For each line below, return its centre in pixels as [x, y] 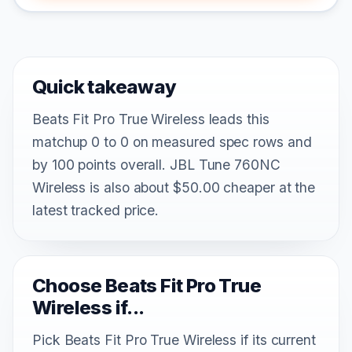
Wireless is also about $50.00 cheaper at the [174, 187]
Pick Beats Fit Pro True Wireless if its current [174, 339]
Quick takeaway [104, 86]
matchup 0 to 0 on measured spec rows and [172, 141]
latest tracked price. [96, 210]
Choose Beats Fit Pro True [147, 285]
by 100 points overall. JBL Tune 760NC [156, 164]
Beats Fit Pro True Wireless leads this [151, 119]
